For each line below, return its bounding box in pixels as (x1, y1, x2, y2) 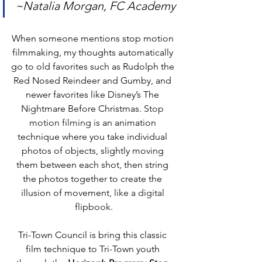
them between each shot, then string (16, 159, 171, 170)
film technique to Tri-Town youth (25, 243, 162, 254)
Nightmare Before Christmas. (21, 103, 144, 114)
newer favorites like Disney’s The (26, 89, 161, 100)
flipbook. (74, 201, 113, 212)
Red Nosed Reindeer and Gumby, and (13, 75, 174, 86)
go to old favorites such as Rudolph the (11, 61, 177, 72)
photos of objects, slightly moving (21, 145, 166, 156)
